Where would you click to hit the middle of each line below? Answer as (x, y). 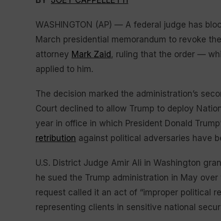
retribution (56, 138)
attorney (54, 54)
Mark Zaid (91, 54)
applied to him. (64, 69)
